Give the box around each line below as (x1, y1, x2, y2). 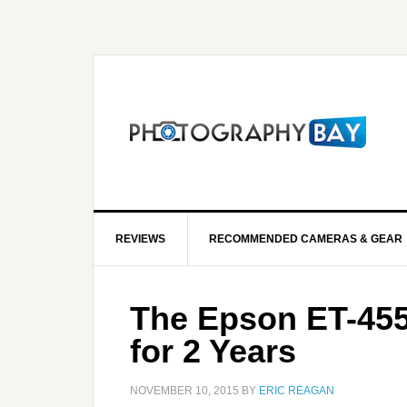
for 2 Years (130, 333, 296, 370)
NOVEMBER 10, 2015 (130, 384, 239, 397)
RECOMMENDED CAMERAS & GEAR (209, 233, 402, 245)
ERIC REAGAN (259, 384, 334, 397)
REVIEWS (115, 233, 165, 245)
